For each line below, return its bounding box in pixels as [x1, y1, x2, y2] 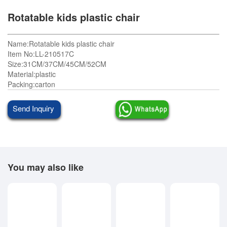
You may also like [8, 161, 84, 174]
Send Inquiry [13, 103, 54, 113]
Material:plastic [8, 69, 56, 79]
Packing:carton [8, 79, 55, 89]
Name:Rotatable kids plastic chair [8, 39, 115, 49]
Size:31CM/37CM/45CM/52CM [8, 59, 106, 69]
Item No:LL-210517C [8, 49, 74, 59]
